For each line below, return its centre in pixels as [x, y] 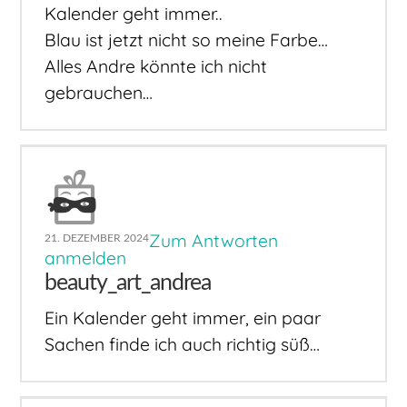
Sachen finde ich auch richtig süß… [183, 344]
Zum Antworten [214, 241]
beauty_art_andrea [128, 283]
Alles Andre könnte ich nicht [156, 67]
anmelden [86, 258]
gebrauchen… [99, 93]
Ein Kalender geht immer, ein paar [183, 318]
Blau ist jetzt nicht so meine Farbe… [187, 40]
